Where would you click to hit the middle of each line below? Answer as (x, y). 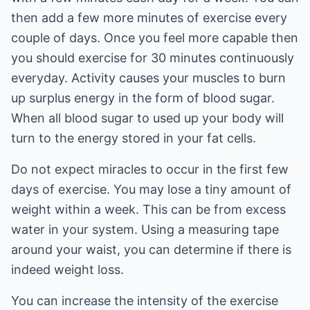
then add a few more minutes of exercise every (149, 18)
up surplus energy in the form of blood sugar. (143, 98)
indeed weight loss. (67, 270)
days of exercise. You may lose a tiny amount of (151, 189)
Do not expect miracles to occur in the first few (150, 169)
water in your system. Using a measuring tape (145, 229)
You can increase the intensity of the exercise (145, 301)
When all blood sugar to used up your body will (147, 118)
